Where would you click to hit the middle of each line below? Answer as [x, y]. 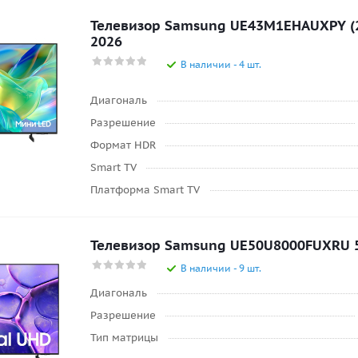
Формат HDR [123, 145]
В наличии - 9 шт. [221, 268]
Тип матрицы [124, 338]
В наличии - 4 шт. [221, 64]
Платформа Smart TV [145, 190]
